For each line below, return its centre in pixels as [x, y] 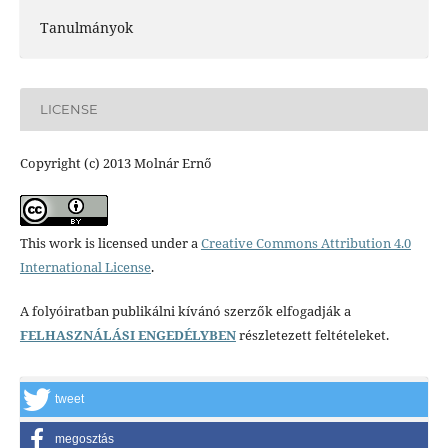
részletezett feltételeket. [312, 335]
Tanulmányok [86, 27]
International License [85, 267]
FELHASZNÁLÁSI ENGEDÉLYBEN [127, 335]
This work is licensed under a [110, 243]
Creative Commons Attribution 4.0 [305, 243]
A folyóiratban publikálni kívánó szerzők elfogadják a [185, 311]
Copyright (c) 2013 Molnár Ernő [115, 163]
